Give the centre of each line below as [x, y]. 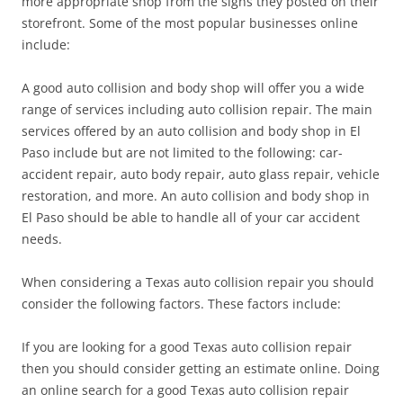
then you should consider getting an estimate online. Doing [201, 368]
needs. [42, 239]
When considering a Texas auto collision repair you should [198, 282]
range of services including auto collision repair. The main [197, 109]
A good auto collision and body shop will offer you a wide [193, 88]
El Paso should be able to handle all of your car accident [191, 217]
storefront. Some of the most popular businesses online [190, 23]
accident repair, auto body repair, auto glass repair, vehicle [201, 174]
